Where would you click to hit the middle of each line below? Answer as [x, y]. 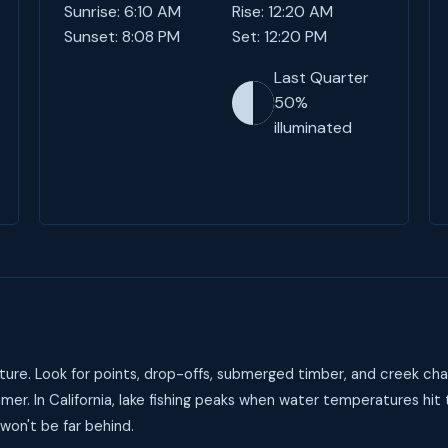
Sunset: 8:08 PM [121, 36]
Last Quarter [321, 77]
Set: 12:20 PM [279, 36]
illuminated [312, 127]
